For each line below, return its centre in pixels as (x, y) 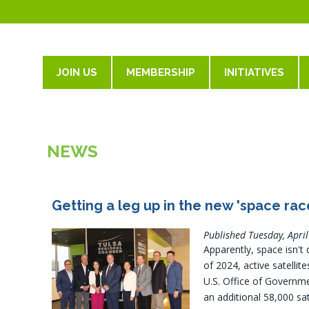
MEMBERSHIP (161, 72)
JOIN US (77, 72)
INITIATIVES (254, 72)
